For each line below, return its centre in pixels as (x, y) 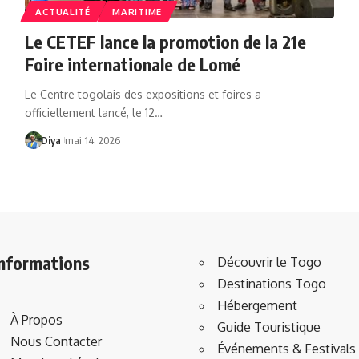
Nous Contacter (56, 342)
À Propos (36, 320)
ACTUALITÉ (63, 11)
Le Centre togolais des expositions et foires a (143, 94)
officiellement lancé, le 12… (93, 112)
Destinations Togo (272, 283)
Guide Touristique (269, 327)
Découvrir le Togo (269, 262)
